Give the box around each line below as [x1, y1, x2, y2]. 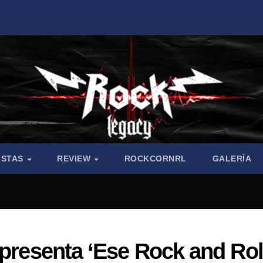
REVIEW [57, 154, 93, 164]
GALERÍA [212, 154, 252, 164]
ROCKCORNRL [124, 154, 187, 164]
